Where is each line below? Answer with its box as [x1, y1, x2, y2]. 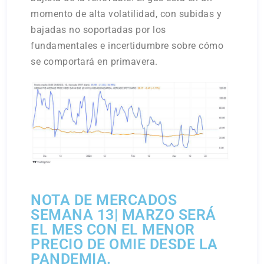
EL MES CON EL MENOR [31, 221, 195, 239]
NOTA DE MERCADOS [31, 192, 177, 209]
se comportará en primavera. [31, 55, 158, 67]
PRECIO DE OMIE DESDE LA [31, 236, 218, 253]
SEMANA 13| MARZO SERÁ [31, 206, 216, 224]
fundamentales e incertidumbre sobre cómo [31, 39, 224, 51]
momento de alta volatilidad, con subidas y [31, 8, 222, 19]
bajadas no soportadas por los [31, 24, 166, 35]
